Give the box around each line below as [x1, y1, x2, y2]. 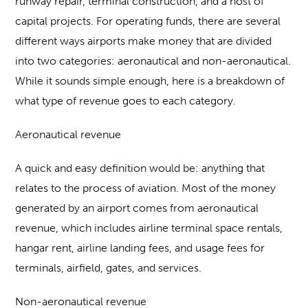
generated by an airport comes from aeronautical [15, 201, 259, 215]
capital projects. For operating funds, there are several [15, 14, 281, 28]
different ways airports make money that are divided [15, 34, 272, 48]
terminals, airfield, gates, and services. [15, 261, 202, 275]
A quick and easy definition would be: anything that [15, 162, 265, 175]
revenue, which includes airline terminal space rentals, [15, 221, 283, 235]
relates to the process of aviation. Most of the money [15, 181, 276, 195]
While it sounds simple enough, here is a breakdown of [15, 74, 285, 88]
